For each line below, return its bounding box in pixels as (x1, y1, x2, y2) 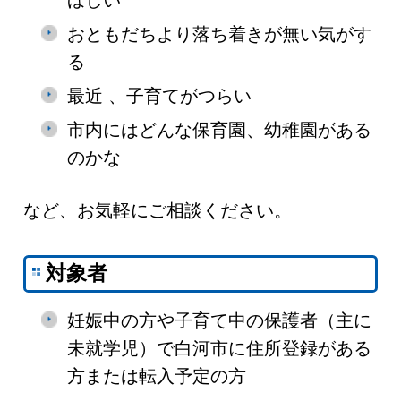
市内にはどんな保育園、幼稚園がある (67, 120, 372, 141)
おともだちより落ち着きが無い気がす (67, 24, 372, 45)
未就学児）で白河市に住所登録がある (67, 338, 372, 359)
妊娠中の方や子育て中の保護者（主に (67, 311, 372, 331)
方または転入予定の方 (67, 366, 247, 387)
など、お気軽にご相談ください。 (23, 200, 293, 221)
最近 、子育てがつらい (67, 86, 252, 107)
